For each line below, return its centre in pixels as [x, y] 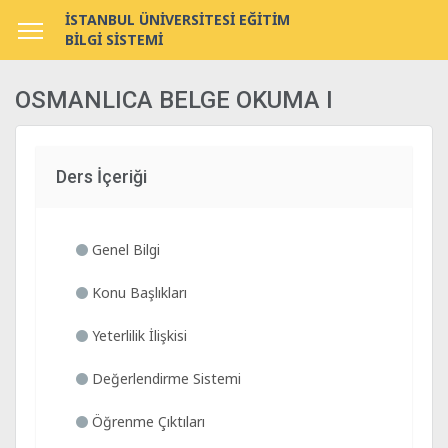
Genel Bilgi [124, 249]
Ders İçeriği [101, 176]
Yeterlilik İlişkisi [137, 335]
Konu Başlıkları [137, 292]
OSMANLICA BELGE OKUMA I [174, 100]
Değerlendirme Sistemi [164, 378]
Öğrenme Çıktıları [146, 421]
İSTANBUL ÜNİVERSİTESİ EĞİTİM [177, 19]
